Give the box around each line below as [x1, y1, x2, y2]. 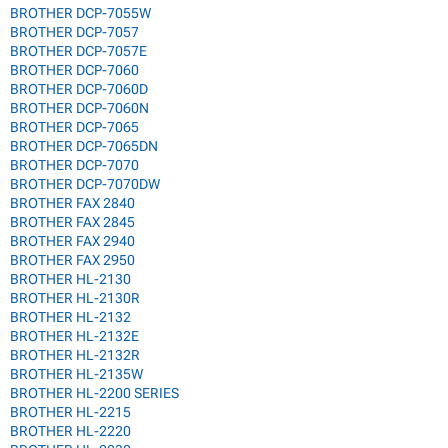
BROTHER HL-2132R [10, 347, 140, 364]
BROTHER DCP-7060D [10, 81, 148, 98]
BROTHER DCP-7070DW [10, 176, 160, 193]
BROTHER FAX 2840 [10, 195, 135, 212]
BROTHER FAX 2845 [10, 214, 135, 231]
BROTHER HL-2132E [10, 328, 139, 345]
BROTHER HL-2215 [10, 404, 131, 421]
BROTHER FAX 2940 [10, 233, 135, 250]
